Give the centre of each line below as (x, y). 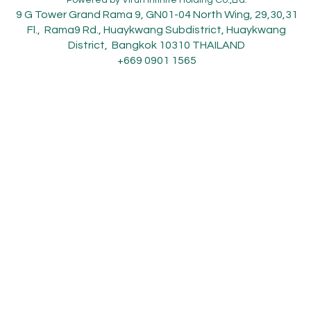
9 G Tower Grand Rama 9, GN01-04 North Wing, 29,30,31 (157, 14)
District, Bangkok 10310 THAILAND (157, 45)
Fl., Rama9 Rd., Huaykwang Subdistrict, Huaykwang (157, 30)
